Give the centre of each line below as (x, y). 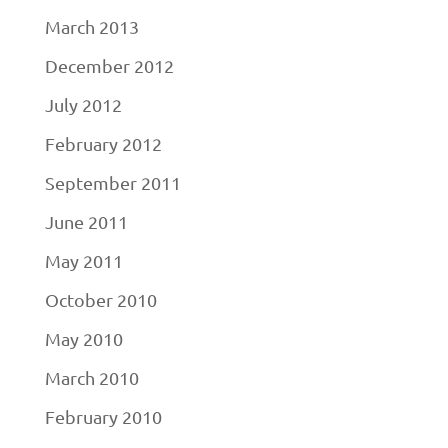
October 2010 (100, 299)
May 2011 (83, 260)
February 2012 (103, 143)
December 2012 (109, 65)
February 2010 (103, 416)
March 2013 (91, 26)
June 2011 (86, 221)
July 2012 (83, 104)
